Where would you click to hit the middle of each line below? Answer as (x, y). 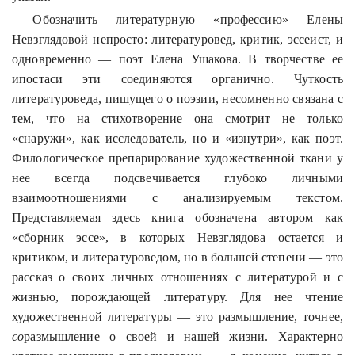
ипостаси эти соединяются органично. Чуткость (177, 78)
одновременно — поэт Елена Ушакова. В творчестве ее (177, 59)
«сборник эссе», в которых (105, 237)
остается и (305, 237)
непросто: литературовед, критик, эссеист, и (216, 39)
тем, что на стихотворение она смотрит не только (177, 118)
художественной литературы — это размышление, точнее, (177, 316)
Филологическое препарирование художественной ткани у (177, 158)
